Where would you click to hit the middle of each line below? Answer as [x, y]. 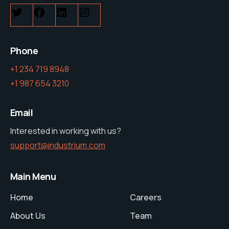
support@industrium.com [58, 145]
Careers [146, 197]
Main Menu [33, 176]
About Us [28, 215]
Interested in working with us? [66, 131]
